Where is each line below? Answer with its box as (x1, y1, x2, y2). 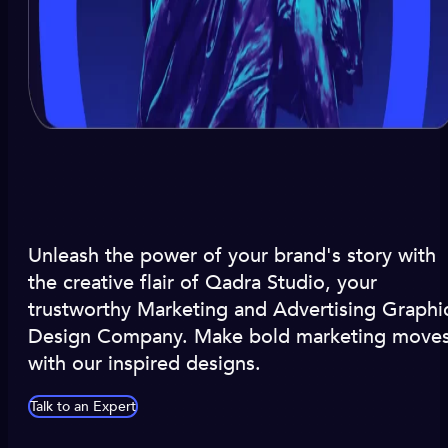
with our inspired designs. (28, 350, 261, 378)
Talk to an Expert (30, 397, 136, 417)
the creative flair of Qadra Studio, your (28, 269, 377, 297)
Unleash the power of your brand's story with (28, 242, 436, 270)
